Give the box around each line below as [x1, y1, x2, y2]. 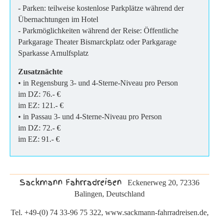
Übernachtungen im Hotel [18, 15, 100, 23]
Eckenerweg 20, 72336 [122, 178, 199, 187]
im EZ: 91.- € [18, 134, 60, 143]
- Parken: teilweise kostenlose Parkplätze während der [18, 3, 184, 12]
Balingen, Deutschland [74, 189, 145, 198]
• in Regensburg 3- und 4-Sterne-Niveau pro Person [18, 78, 178, 87]
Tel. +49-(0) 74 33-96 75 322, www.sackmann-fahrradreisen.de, [10, 208, 209, 217]
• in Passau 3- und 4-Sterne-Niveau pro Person [18, 112, 162, 121]
